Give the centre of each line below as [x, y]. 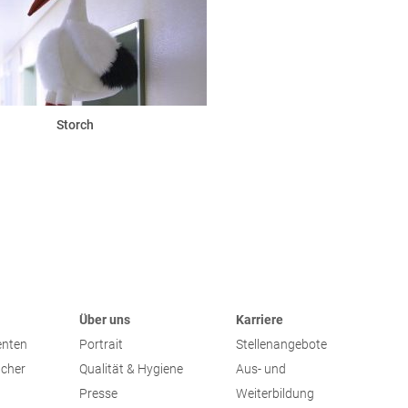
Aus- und [260, 369]
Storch [75, 124]
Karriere [259, 320]
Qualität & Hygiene [131, 369]
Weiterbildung [275, 394]
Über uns [104, 320]
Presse [98, 394]
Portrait [101, 345]
